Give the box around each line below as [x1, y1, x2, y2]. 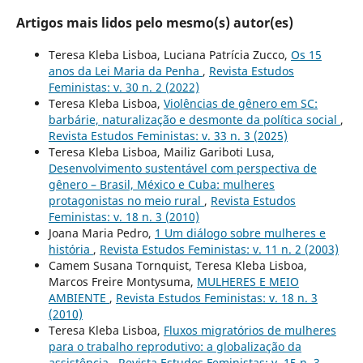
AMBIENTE [48, 289, 109, 305]
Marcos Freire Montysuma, [48, 273, 197, 289]
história [48, 241, 93, 257]
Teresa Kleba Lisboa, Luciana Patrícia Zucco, [48, 46, 291, 62]
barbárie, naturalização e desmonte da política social [48, 111, 340, 127]
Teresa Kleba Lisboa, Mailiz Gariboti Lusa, [48, 143, 275, 160]
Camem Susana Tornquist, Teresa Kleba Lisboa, [48, 257, 307, 273]
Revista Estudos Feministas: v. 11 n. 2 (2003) [99, 241, 339, 257]
